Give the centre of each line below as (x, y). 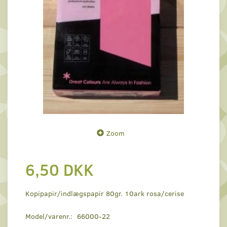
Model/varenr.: (50, 216)
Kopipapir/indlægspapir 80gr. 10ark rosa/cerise (105, 194)
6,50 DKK (60, 169)
